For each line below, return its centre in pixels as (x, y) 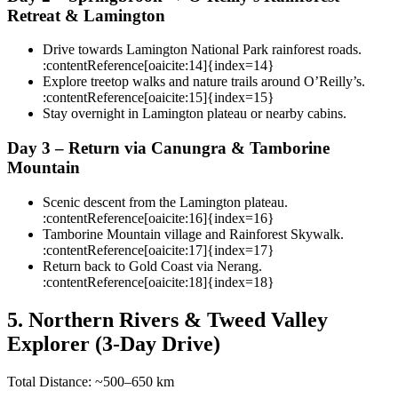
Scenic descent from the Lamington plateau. (165, 202)
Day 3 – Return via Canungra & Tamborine (168, 148)
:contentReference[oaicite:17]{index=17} (159, 250)
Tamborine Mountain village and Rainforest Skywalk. (193, 234)
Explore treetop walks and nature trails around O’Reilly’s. (204, 82)
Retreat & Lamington (86, 15)
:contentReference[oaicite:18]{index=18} (159, 282)
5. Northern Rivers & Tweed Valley (167, 319)
